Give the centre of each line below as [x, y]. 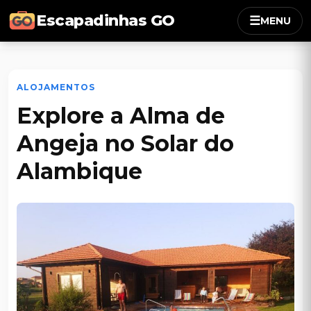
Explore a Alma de [121, 116]
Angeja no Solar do [125, 143]
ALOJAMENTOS [56, 87]
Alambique [79, 171]
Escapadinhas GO [106, 20]
